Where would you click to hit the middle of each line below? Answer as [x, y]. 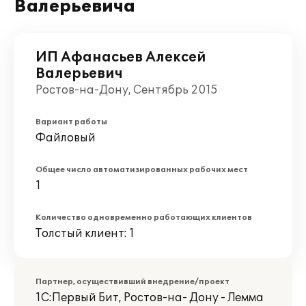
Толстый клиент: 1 [85, 234]
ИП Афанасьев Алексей [121, 57]
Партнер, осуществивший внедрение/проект [133, 282]
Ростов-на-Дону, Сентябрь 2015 [127, 90]
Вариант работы [71, 122]
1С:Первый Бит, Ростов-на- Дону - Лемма [150, 298]
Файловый [66, 138]
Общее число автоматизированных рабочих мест [142, 170]
